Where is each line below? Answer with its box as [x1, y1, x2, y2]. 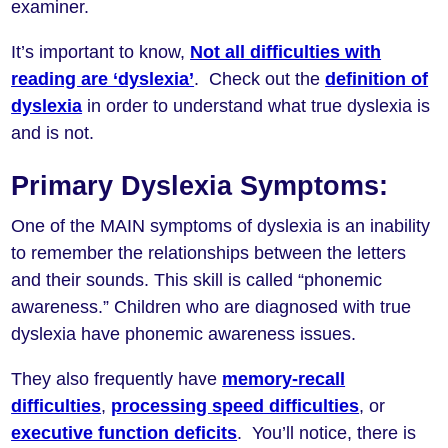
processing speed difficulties [111, 396, 360, 417]
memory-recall [222, 369, 346, 390]
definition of [325, 69, 429, 90]
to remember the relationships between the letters [11, 243, 407, 264]
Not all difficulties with [190, 42, 382, 63]
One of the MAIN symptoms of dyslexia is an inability [11, 216, 431, 237]
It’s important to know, [11, 42, 191, 63]
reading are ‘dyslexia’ [11, 69, 195, 90]
